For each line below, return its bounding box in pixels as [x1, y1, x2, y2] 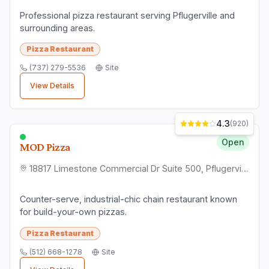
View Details [30, 81, 74, 91]
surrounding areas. [20, 22, 95, 33]
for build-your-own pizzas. [20, 207, 127, 217]
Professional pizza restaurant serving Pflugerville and [20, 10, 97, 20]
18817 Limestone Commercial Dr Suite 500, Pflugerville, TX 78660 [241, 163, 249, 174]
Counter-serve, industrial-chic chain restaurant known [20, 194, 237, 205]
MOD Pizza [20, 141, 71, 154]
